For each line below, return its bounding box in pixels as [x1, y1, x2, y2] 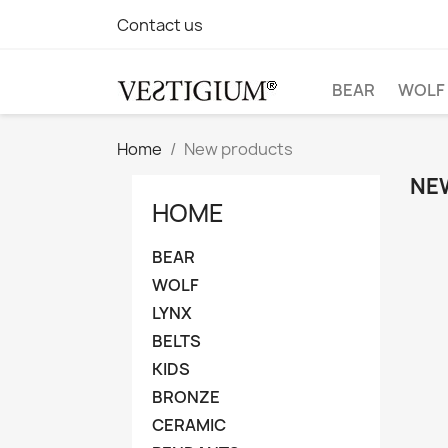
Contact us [117, 14, 203, 36]
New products [184, 138, 293, 160]
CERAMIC [152, 414, 226, 436]
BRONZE [152, 386, 220, 408]
